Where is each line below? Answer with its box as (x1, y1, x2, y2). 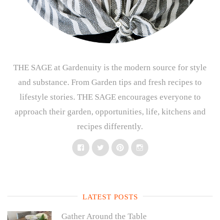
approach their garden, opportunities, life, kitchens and (14, 107, 206, 116)
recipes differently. (77, 121, 143, 131)
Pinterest (123, 142, 149, 151)
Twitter (103, 142, 125, 151)
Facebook (83, 142, 114, 151)
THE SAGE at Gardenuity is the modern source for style (13, 62, 207, 72)
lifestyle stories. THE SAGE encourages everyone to (19, 92, 201, 102)
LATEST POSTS (82, 192, 138, 201)
